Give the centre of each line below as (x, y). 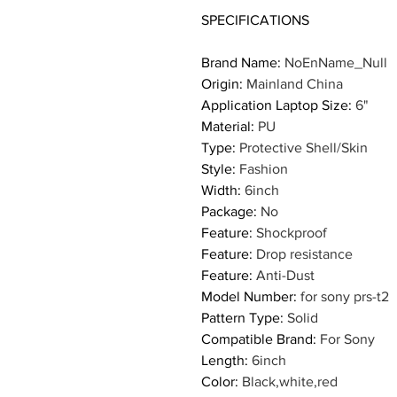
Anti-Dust (285, 276)
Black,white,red (290, 382)
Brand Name (239, 63)
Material (226, 127)
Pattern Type (241, 318)
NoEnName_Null (336, 63)
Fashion (264, 169)
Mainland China (295, 84)
